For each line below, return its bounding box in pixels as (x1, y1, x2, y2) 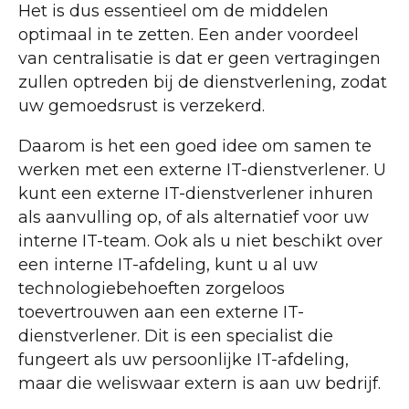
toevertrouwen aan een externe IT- (18, 302, 304, 323)
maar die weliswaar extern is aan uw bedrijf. (18, 373, 381, 394)
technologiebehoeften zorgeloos (18, 278, 285, 299)
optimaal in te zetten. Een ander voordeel (18, 25, 359, 46)
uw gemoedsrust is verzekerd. (18, 96, 265, 117)
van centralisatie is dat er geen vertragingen (18, 48, 381, 69)
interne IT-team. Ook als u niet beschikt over (18, 231, 383, 252)
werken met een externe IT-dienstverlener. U (18, 160, 386, 181)
